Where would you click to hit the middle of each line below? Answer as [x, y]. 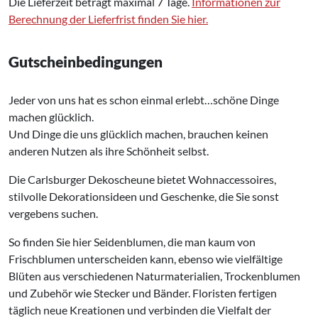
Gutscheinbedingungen [86, 61]
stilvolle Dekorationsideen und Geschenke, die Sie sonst [144, 196]
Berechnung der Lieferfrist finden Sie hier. [108, 18]
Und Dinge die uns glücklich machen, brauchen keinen [138, 133]
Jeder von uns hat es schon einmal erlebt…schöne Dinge [144, 99]
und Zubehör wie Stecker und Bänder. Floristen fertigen [143, 292]
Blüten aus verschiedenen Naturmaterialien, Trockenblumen [154, 275]
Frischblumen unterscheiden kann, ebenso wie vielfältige [146, 258]
